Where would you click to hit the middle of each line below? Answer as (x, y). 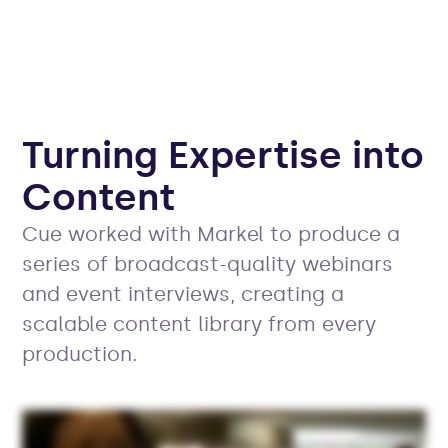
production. (80, 353)
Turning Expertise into (223, 155)
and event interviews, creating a (183, 293)
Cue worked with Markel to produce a (211, 233)
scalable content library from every (199, 323)
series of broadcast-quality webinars (208, 263)
